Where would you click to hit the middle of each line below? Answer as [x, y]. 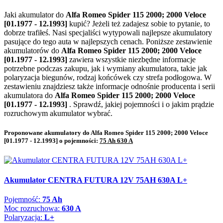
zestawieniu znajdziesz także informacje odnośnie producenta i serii [110, 87]
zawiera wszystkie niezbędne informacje [132, 60]
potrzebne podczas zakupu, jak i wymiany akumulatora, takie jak [106, 69]
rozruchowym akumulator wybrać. [58, 113]
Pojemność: [23, 200]
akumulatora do [29, 96]
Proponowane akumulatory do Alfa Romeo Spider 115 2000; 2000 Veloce [106, 133]
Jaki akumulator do [35, 15]
